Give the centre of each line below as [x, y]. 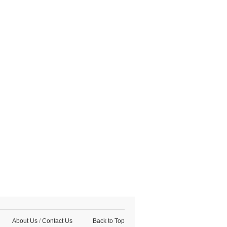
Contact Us [57, 221]
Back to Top [109, 221]
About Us [25, 221]
